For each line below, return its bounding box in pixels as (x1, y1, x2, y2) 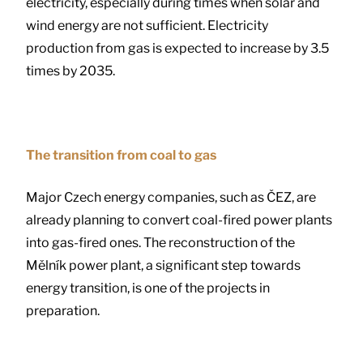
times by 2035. (26, 63, 115, 79)
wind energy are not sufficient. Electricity (26, 18, 268, 34)
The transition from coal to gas (26, 147, 216, 164)
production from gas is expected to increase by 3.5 (26, 41, 329, 57)
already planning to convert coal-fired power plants (26, 212, 332, 228)
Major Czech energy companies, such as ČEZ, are (26, 190, 316, 206)
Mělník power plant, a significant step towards (26, 258, 301, 274)
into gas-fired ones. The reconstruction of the (26, 235, 295, 251)
